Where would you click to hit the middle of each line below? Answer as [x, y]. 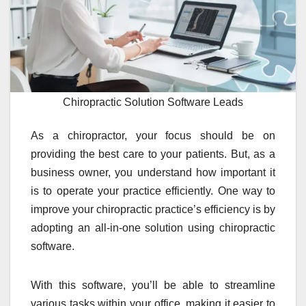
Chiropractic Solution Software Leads [153, 102]
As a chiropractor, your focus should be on [153, 136]
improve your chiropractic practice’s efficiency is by [153, 210]
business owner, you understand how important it [153, 173]
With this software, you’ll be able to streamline [153, 286]
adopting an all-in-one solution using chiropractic [153, 228]
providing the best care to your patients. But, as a [153, 154]
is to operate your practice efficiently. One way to [153, 191]
